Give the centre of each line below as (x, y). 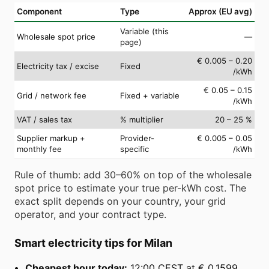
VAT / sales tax (44, 119)
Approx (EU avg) (220, 11)
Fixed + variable (150, 95)
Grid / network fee (52, 95)
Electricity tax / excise (58, 66)
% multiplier (142, 119)
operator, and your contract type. (90, 214)
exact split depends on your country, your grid (120, 201)
